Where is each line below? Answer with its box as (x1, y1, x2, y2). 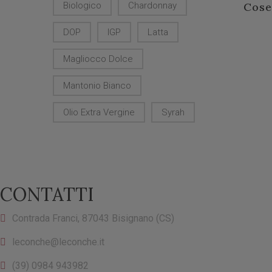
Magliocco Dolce (63, 53, 133, 64)
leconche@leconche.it (12, 236, 104, 248)
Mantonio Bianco (63, 80, 131, 91)
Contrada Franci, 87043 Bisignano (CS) (12, 212, 174, 224)
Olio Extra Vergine (63, 107, 135, 118)
